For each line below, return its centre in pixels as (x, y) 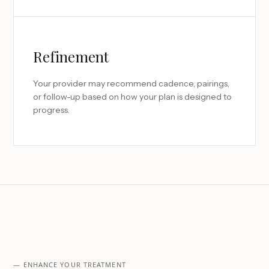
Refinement (71, 56)
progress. (52, 110)
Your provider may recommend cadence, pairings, (131, 83)
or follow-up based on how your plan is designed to (133, 97)
